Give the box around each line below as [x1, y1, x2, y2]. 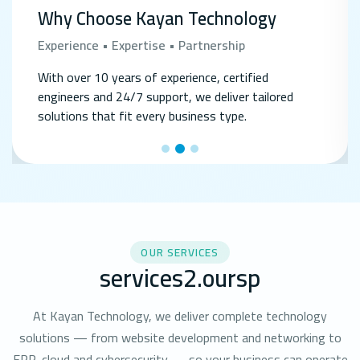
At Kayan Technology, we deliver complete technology [33, 303, 327, 328]
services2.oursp [100, 254, 260, 301]
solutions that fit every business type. [38, 103, 247, 128]
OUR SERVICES [141, 241, 219, 263]
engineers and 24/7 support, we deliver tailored [38, 84, 293, 108]
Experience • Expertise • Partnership [38, 32, 245, 57]
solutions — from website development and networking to [18, 325, 342, 350]
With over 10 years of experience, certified [38, 64, 268, 89]
